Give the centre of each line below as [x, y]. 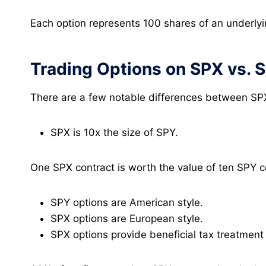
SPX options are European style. [127, 218]
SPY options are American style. [127, 202]
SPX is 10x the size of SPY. [114, 132]
